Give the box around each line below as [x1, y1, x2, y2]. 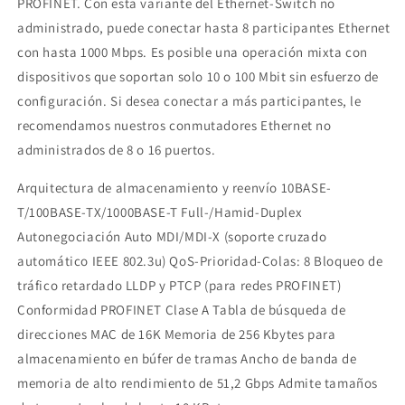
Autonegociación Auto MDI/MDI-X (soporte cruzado [17, 227, 327, 245]
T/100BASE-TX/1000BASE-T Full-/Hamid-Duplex [17, 202, 303, 221]
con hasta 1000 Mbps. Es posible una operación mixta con [17, 42, 369, 61]
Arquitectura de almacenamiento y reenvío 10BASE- [17, 178, 332, 196]
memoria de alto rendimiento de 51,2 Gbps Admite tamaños [17, 373, 379, 391]
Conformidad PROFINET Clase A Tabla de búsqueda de [17, 300, 346, 318]
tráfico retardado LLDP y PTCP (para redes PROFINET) [17, 276, 342, 294]
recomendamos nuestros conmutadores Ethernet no [17, 116, 332, 134]
